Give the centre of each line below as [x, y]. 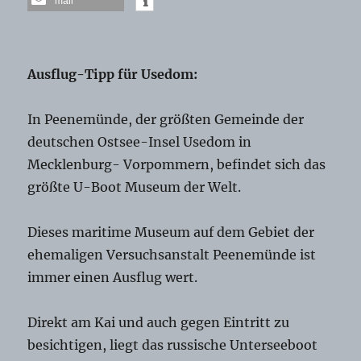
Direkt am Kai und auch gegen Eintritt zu [159, 323]
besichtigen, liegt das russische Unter [147, 345]
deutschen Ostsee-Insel [106, 142]
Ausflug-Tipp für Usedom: [113, 75]
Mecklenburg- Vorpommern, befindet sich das [177, 165]
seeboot [293, 345]
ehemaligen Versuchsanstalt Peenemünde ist [172, 255]
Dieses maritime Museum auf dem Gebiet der [171, 232]
